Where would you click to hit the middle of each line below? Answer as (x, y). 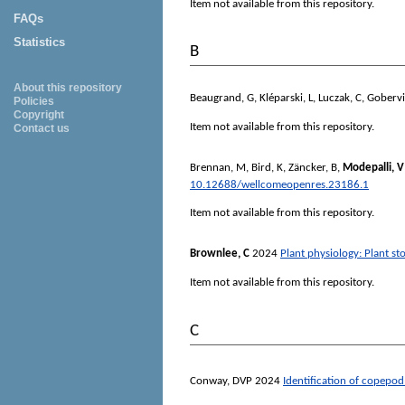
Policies (34, 101)
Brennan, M (218, 167)
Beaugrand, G (222, 98)
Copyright (39, 115)
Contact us (42, 128)
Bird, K (267, 167)
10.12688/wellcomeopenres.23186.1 (279, 184)
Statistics (39, 42)
